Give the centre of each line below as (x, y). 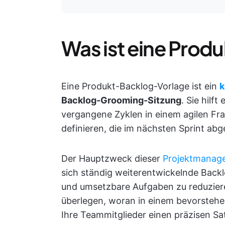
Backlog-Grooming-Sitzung (121, 100)
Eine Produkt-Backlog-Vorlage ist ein (140, 86)
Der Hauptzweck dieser (112, 158)
